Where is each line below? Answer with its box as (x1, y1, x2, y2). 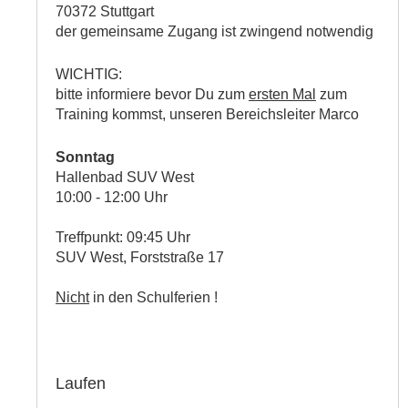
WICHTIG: (56, 66, 122, 82)
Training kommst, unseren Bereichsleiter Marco (56, 106, 362, 122)
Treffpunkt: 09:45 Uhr (56, 229, 190, 245)
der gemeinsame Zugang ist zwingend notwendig (56, 23, 377, 39)
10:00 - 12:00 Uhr (56, 189, 168, 205)
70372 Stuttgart (56, 3, 154, 19)
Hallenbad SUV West (56, 168, 194, 185)
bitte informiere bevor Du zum (56, 86, 249, 102)
